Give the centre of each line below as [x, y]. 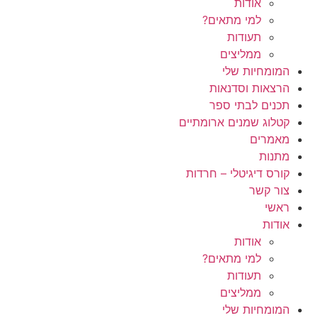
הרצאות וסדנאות [250, 88]
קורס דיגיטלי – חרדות [238, 173]
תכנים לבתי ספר [250, 105]
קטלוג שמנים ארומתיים [234, 122]
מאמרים [270, 139]
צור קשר [269, 190]
